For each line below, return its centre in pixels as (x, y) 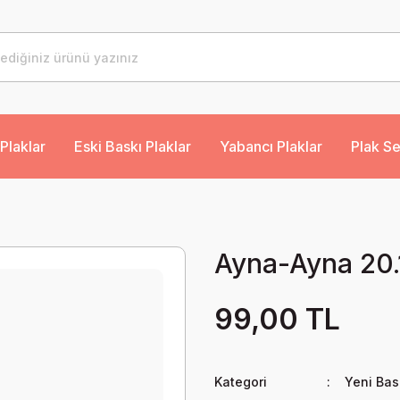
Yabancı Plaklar (271, 146)
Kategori (241, 382)
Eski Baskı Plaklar (133, 146)
